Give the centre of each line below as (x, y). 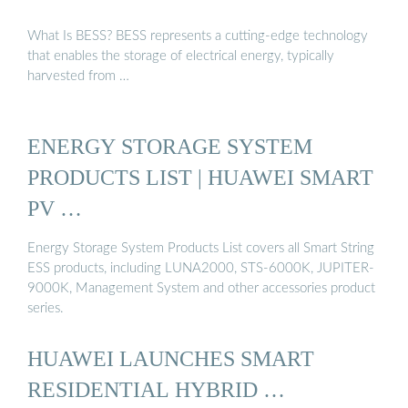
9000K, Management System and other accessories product (201, 288)
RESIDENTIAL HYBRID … (156, 389)
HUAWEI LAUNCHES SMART (171, 358)
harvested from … (78, 76)
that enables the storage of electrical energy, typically (181, 56)
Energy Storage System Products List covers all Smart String (201, 248)
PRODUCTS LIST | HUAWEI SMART (200, 178)
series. (46, 308)
